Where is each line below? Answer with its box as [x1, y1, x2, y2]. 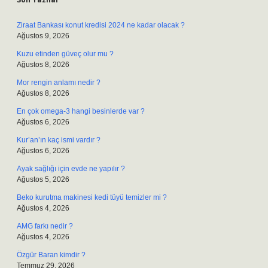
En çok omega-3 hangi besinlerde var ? [17, 107, 145, 115]
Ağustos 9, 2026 [17, 32, 69, 40]
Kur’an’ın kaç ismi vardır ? [17, 136, 100, 144]
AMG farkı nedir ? [17, 222, 73, 230]
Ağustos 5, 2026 [17, 175, 69, 184]
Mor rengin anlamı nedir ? [17, 78, 100, 87]
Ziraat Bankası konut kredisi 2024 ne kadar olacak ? [17, 21, 185, 29]
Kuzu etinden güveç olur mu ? [17, 50, 114, 58]
